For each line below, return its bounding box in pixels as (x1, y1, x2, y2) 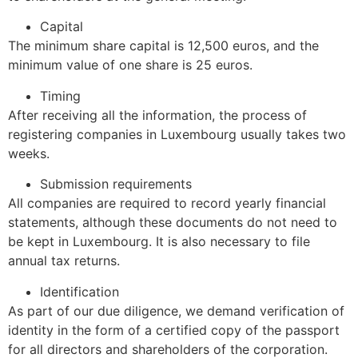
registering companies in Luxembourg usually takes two (8, 125, 346, 142)
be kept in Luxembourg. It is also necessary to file (8, 233, 310, 250)
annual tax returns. (8, 253, 120, 269)
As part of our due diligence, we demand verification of (8, 302, 344, 319)
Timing (40, 87, 81, 104)
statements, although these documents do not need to (8, 214, 337, 231)
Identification (40, 283, 119, 300)
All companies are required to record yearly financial (8, 195, 326, 212)
